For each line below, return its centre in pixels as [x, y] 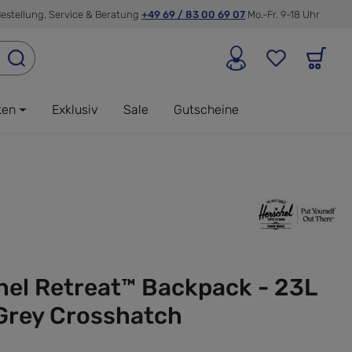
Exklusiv [75, 109]
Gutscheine [206, 109]
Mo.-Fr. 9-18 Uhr [284, 14]
